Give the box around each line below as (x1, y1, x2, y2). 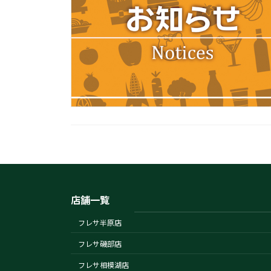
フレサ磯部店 (78, 239, 122, 249)
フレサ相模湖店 (78, 260, 129, 270)
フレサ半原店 (78, 218, 122, 227)
